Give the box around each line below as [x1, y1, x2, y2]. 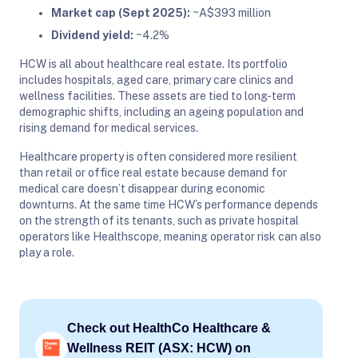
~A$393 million [190, 6, 271, 19]
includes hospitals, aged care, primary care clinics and [19, 73, 293, 86]
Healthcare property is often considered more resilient [19, 149, 297, 163]
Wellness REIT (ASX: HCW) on [67, 340, 251, 355]
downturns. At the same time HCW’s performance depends [19, 197, 318, 211]
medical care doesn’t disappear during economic [19, 181, 265, 195]
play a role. [19, 245, 74, 259]
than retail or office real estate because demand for [19, 165, 287, 179]
